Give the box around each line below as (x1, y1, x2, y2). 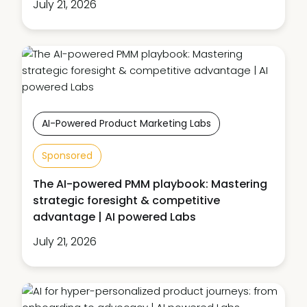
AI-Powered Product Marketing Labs (42, 116, 211, 130)
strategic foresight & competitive (33, 192, 220, 208)
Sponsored (42, 148, 93, 162)
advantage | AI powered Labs (33, 208, 196, 225)
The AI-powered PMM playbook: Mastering (33, 175, 267, 192)
